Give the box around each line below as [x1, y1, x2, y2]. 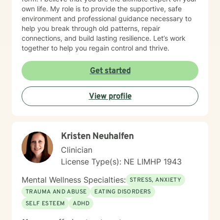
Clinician [61, 145, 92, 155]
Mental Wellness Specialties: [22, 175, 126, 185]
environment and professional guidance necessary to [22, 14, 192, 23]
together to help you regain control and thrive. [22, 44, 169, 52]
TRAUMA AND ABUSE [26, 188, 87, 196]
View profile [88, 92, 132, 102]
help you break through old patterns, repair [22, 24, 160, 32]
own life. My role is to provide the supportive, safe [22, 4, 182, 13]
